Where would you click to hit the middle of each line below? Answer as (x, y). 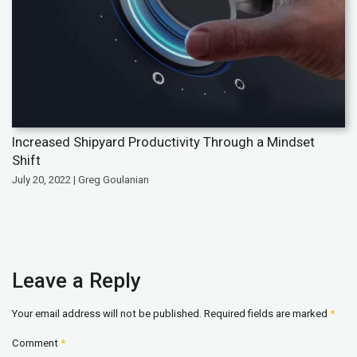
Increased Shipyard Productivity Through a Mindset (163, 142)
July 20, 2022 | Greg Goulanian (80, 180)
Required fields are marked (267, 314)
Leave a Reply (76, 281)
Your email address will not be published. (107, 314)
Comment (36, 343)
